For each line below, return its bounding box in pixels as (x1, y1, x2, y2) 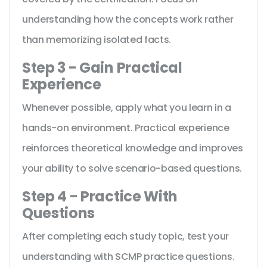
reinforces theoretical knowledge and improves (22, 141, 243, 156)
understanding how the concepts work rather (22, 13, 234, 27)
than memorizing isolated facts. (22, 33, 172, 47)
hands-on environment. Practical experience (22, 121, 229, 135)
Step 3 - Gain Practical (22, 58, 182, 78)
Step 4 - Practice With (22, 187, 178, 207)
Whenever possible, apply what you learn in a (22, 101, 231, 115)
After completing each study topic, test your (22, 229, 229, 244)
